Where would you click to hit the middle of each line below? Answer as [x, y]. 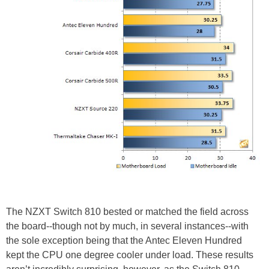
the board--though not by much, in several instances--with [127, 226]
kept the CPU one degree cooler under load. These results [130, 255]
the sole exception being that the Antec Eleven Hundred [124, 241]
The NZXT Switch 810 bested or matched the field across [127, 212]
